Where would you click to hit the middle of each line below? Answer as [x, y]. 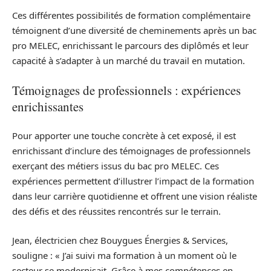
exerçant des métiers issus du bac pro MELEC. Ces [116, 166]
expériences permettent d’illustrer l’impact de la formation [133, 181]
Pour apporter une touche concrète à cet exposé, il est [124, 136]
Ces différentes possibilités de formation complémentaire [131, 15]
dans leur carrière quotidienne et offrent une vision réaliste [135, 196]
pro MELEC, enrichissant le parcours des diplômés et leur [130, 46]
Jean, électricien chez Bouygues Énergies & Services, [120, 240]
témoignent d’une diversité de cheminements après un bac [134, 31]
